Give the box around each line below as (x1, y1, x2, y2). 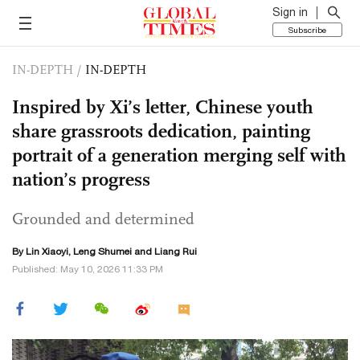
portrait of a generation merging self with (12, 143, 346, 167)
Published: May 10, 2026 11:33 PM (12, 264, 163, 275)
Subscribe (288, 25, 326, 35)
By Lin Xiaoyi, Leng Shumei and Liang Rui (12, 246, 197, 257)
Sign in (272, 6, 308, 18)
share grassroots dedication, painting (12, 119, 310, 143)
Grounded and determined (12, 209, 194, 228)
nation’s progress (12, 167, 150, 191)
